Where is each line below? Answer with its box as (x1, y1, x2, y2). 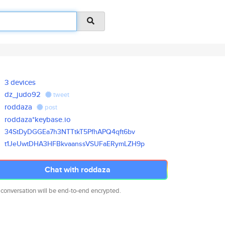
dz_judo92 (5, 89, 41, 99)
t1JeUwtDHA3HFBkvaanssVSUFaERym (5, 139, 125, 149)
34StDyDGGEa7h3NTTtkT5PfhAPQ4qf (5, 127, 122, 137)
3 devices (5, 77, 36, 87)
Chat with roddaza (44, 164, 110, 175)
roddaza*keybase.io (5, 114, 71, 125)
